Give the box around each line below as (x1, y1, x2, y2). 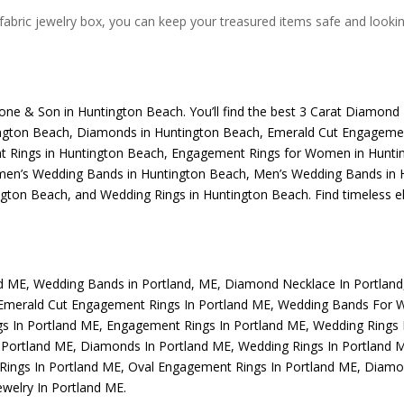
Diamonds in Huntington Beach (73, 123, 261, 141)
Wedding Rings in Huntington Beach (96, 185, 309, 203)
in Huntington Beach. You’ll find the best (60, 102, 297, 120)
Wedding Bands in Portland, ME (33, 275, 218, 293)
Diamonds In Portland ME (80, 337, 232, 355)
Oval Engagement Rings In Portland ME (128, 358, 358, 376)
